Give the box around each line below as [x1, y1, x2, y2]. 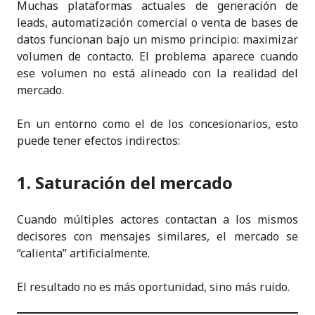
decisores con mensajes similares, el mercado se [17, 228, 298, 244]
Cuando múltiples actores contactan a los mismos [17, 211, 298, 227]
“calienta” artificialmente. [17, 245, 150, 261]
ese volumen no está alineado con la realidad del [17, 65, 298, 81]
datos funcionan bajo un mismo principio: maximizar [17, 31, 298, 47]
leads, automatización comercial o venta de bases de [17, 14, 298, 30]
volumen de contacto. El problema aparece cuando [17, 48, 298, 64]
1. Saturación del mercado [17, 170, 233, 194]
